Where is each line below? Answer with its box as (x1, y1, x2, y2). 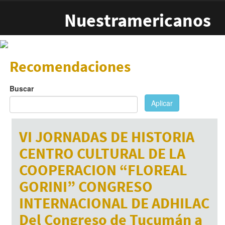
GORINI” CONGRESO (19, 177, 153, 196)
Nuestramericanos (64, 9, 211, 32)
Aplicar (151, 98, 173, 108)
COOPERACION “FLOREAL (19, 160, 187, 180)
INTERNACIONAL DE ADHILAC (19, 193, 209, 213)
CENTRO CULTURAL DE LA (19, 144, 185, 163)
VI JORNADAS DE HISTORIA (19, 127, 194, 147)
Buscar (9, 83, 34, 93)
